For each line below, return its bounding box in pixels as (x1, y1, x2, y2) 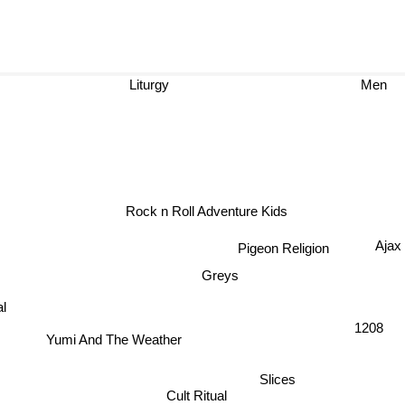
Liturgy (115, 77, 155, 92)
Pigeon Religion (236, 240, 328, 257)
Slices (255, 372, 292, 389)
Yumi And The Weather (56, 314, 193, 330)
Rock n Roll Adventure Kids (122, 205, 285, 221)
